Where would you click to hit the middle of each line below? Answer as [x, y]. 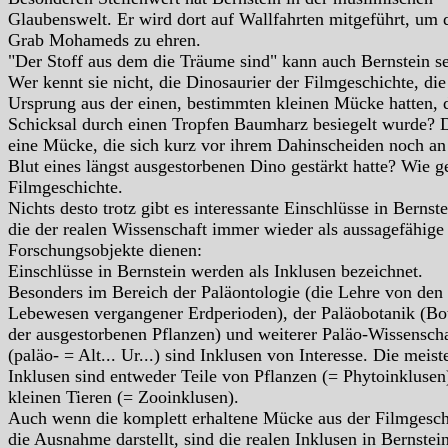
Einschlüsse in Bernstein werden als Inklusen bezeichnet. [215, 270]
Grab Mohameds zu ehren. [104, 39]
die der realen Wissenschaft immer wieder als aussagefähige [226, 228]
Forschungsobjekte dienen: [105, 249]
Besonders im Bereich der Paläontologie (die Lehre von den [225, 291]
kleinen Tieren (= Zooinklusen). [123, 396]
